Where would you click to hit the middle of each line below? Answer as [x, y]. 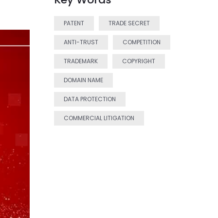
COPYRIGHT [139, 61]
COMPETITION [142, 42]
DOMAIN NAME [83, 80]
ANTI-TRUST [81, 42]
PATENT [74, 23]
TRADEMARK [81, 61]
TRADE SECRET [129, 23]
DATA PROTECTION [90, 99]
